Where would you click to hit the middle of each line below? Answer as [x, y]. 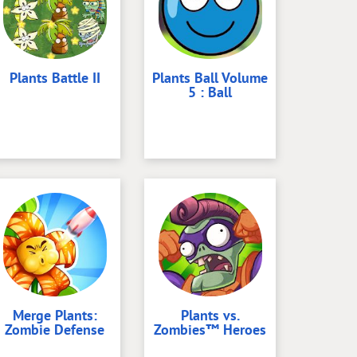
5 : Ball [210, 92]
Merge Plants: [55, 315]
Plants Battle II [55, 78]
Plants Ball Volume [210, 78]
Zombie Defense [55, 330]
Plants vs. [210, 315]
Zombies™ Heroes [210, 330]
